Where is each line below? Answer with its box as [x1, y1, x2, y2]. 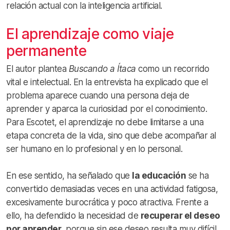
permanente [6, 42, 86, 60]
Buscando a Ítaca [68, 64, 136, 74]
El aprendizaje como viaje [6, 25, 174, 43]
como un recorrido [136, 64, 209, 74]
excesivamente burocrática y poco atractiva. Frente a [6, 197, 208, 208]
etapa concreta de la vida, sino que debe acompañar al [6, 130, 216, 141]
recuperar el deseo [140, 210, 220, 221]
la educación [132, 170, 186, 181]
